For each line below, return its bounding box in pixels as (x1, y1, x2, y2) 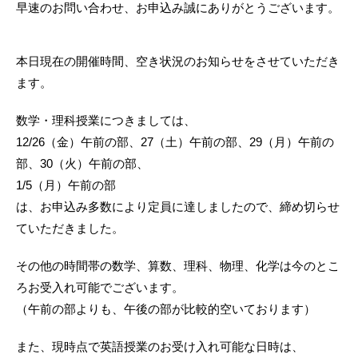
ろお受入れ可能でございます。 (16, 280, 184, 294)
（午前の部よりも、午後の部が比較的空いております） (16, 301, 316, 316)
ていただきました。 (16, 221, 124, 235)
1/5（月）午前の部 (16, 177, 116, 192)
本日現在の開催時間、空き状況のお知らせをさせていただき (16, 54, 340, 68)
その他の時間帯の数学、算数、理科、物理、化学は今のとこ (16, 258, 340, 272)
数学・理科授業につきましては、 (16, 113, 196, 127)
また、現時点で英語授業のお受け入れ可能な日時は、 (16, 339, 304, 353)
